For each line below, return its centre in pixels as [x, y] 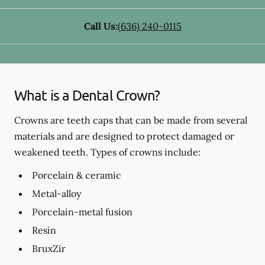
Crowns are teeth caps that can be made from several [131, 120]
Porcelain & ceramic [77, 175]
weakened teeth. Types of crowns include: [107, 152]
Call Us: [101, 26]
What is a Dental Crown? [87, 95]
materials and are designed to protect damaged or [124, 136]
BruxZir [49, 248]
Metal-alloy [56, 193]
